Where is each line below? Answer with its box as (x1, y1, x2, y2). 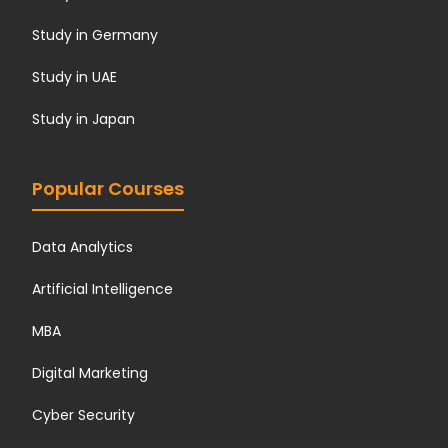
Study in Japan (32, 109, 136, 129)
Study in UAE (32, 67, 118, 87)
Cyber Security (32, 405, 136, 425)
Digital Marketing (32, 363, 149, 383)
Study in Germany (32, 25, 159, 45)
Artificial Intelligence (32, 279, 174, 299)
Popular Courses (32, 176, 185, 201)
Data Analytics (32, 237, 134, 257)
